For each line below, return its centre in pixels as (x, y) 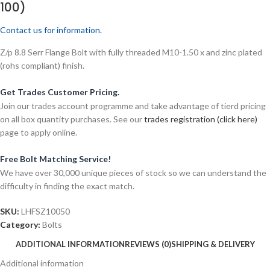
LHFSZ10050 (46, 212)
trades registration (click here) (201, 119)
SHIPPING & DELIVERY (213, 244)
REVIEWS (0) (148, 244)
